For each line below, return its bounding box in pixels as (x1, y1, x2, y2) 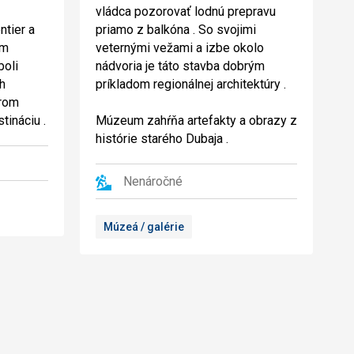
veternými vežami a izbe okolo (96, 40, 264, 55)
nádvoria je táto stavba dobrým (96, 58, 265, 73)
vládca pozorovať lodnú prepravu (96, 4, 276, 19)
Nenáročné (123, 174, 183, 189)
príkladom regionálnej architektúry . (96, 77, 286, 92)
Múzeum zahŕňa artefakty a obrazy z (96, 113, 297, 128)
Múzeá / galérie (104, 220, 184, 233)
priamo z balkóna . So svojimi (96, 22, 256, 37)
